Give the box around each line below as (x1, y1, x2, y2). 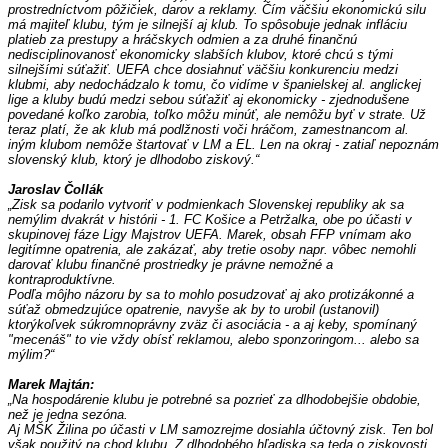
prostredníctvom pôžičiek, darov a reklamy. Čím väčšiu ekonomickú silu (8, 2, 426, 18)
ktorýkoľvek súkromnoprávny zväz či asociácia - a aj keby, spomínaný (8, 317, 417, 333)
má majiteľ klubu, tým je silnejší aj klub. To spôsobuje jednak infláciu (8, 17, 407, 33)
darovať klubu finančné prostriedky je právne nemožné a (8, 257, 333, 273)
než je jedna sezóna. (8, 407, 132, 423)
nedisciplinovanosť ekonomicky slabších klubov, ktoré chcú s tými (8, 47, 393, 63)
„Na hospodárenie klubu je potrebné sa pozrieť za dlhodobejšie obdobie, (8, 392, 421, 408)
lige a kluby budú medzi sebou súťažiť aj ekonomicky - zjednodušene (8, 92, 409, 108)
